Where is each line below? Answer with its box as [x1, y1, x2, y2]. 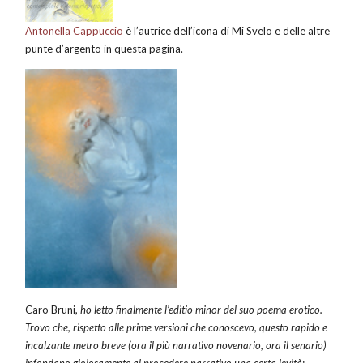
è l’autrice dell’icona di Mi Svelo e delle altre [123, 24, 331, 38]
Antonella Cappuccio [25, 24, 124, 38]
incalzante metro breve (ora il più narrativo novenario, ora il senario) [25, 338, 327, 352]
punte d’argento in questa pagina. [25, 42, 184, 56]
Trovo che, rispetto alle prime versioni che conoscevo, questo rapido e [25, 320, 328, 334]
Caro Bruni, [25, 302, 81, 316]
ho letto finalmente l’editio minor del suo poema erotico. [80, 302, 323, 316]
